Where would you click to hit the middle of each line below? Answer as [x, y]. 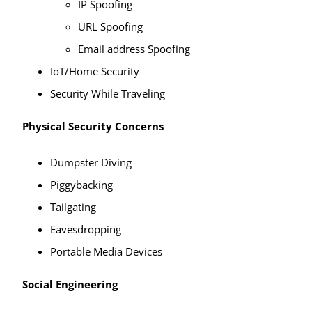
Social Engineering [70, 284]
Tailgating [73, 206]
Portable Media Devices [106, 251]
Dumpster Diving [91, 162]
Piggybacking [81, 184]
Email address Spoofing [134, 48]
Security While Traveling [107, 93]
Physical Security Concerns [93, 126]
